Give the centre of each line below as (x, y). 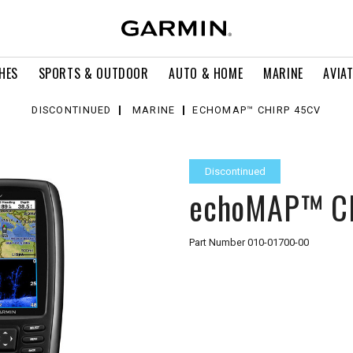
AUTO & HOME (206, 73)
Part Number (218, 242)
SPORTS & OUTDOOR (93, 73)
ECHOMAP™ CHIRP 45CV (257, 110)
